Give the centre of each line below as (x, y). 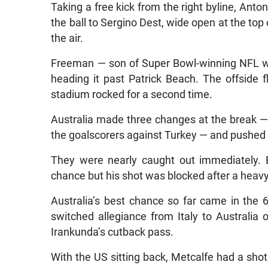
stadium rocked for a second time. (132, 95)
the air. (67, 39)
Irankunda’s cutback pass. (112, 232)
